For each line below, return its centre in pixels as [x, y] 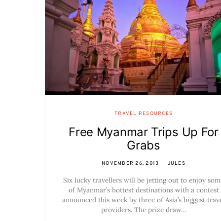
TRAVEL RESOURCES [144, 114]
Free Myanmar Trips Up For [144, 132]
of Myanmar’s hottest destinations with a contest [144, 190]
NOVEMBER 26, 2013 [130, 164]
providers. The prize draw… [144, 210]
